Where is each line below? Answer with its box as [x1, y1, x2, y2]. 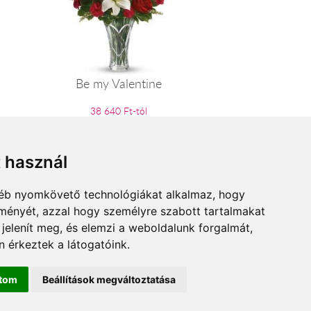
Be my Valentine [75, 74, 162, 92]
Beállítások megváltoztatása [42, 274, 176, 285]
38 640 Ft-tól [90, 103, 147, 117]
